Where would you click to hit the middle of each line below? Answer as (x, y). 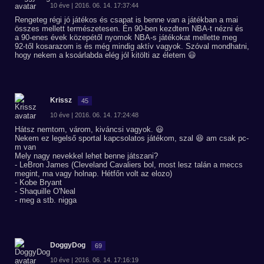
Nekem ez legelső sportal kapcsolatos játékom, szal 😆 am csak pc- (132, 138)
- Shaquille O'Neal (45, 191)
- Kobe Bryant (38, 182)
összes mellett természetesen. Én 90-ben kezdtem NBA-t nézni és (129, 29)
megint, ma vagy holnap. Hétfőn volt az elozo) (93, 174)
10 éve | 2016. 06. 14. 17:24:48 (94, 115)
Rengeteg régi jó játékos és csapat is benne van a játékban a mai (126, 20)
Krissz (61, 100)
